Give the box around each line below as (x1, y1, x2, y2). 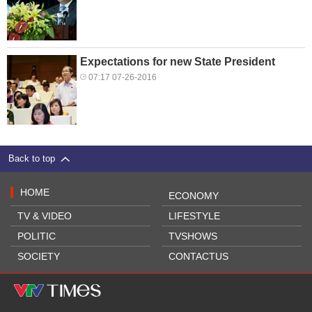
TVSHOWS (169, 231, 218, 242)
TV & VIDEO (17, 210, 72, 222)
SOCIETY (17, 251, 60, 263)
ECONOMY (169, 190, 219, 202)
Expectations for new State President (80, 56, 275, 68)
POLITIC (17, 231, 56, 242)
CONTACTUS (169, 251, 229, 263)
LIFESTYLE (169, 210, 221, 222)
